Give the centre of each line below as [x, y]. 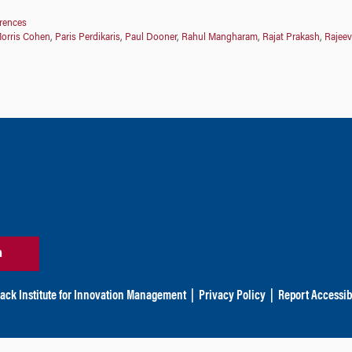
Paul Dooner [150, 37]
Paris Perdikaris [87, 37]
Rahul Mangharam [219, 37]
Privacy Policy [232, 297]
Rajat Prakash [291, 37]
